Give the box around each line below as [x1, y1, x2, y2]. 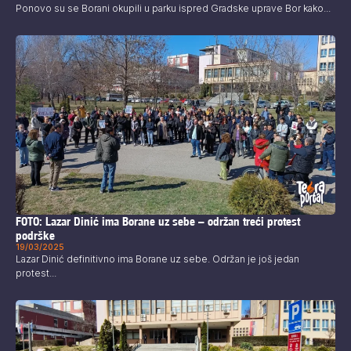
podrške [16, 229, 55, 243]
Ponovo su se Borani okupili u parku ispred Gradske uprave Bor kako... [16, 2, 331, 14]
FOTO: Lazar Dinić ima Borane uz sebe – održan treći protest [16, 215, 300, 229]
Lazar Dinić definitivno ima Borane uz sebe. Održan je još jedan [16, 253, 299, 266]
